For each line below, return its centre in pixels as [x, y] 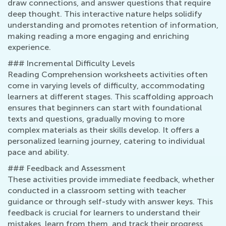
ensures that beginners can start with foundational [105, 108]
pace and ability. [38, 152]
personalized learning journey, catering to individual [106, 141]
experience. [29, 47]
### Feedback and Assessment [67, 168]
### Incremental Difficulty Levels [71, 64]
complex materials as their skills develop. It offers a [103, 130]
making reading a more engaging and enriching [98, 36]
